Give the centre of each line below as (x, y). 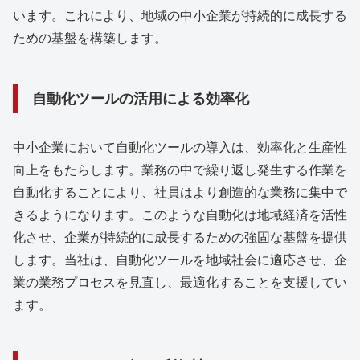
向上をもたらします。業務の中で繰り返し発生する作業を (180, 170)
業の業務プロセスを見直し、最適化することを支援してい (180, 282)
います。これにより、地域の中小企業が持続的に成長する (180, 14)
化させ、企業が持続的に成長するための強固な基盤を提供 (180, 237)
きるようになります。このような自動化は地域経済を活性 (180, 215)
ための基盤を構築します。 (90, 37)
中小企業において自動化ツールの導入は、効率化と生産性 (180, 147)
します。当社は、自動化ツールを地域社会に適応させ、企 (180, 260)
